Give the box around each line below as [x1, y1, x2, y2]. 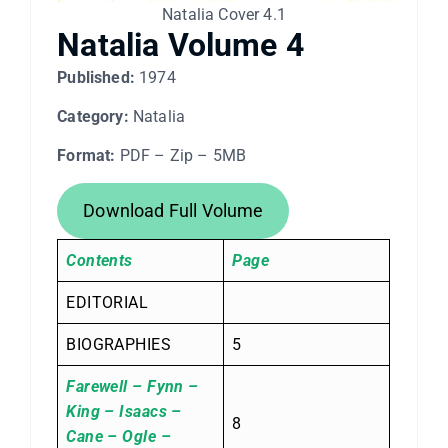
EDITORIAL [66, 292, 149, 312]
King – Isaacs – [66, 401, 182, 421]
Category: [57, 107, 129, 127]
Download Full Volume [83, 199, 264, 221]
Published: [57, 68, 135, 88]
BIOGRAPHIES [66, 334, 172, 354]
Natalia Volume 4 [57, 27, 304, 65]
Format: [57, 146, 116, 166]
